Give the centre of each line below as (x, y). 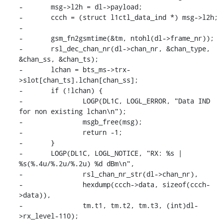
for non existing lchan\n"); (72, 111)
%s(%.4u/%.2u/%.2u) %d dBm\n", (76, 163)
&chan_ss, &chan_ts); (58, 59)
